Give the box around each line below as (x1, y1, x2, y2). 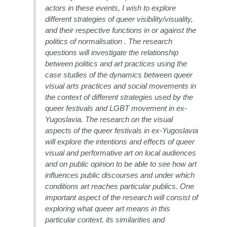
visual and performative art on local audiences (45, 148, 197, 157)
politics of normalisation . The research (45, 36, 173, 46)
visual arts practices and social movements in (45, 81, 197, 90)
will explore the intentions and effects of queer (45, 137, 195, 146)
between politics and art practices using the (45, 59, 187, 68)
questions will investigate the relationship (45, 48, 179, 57)
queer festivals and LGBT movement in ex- (45, 103, 187, 112)
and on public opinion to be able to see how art (45, 159, 197, 168)
